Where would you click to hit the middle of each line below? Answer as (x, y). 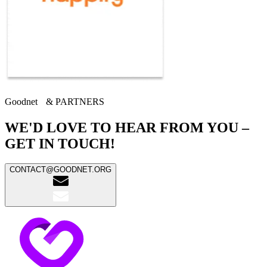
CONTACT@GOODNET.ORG (60, 170)
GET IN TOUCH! (60, 143)
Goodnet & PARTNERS (55, 101)
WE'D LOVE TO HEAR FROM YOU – (127, 127)
